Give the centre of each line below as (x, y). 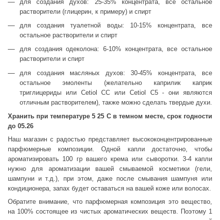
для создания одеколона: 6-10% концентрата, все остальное (116, 49)
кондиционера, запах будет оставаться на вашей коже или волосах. (110, 189)
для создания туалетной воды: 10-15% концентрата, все (116, 26)
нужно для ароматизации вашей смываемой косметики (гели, (110, 169)
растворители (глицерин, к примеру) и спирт (85, 11)
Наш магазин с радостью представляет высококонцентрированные (110, 139)
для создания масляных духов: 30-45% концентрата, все (116, 73)
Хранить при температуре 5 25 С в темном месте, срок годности (110, 116)
